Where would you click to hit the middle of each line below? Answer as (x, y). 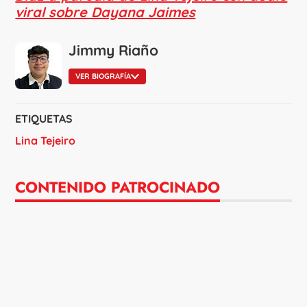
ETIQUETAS (44, 119)
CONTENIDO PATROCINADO (118, 187)
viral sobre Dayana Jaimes (106, 12)
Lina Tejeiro (46, 140)
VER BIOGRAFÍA (103, 76)
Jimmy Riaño (114, 50)
